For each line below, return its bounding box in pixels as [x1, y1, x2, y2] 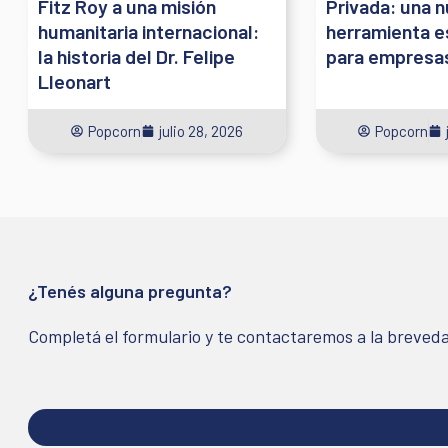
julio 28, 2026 [158, 121, 243, 140]
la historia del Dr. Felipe [38, 43, 235, 68]
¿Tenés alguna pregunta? [28, 280, 232, 302]
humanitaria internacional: [38, 18, 259, 43]
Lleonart [38, 68, 111, 93]
